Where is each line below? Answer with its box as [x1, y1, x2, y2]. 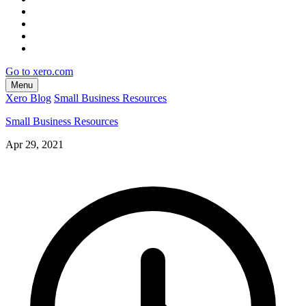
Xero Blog [5, 92, 51, 104]
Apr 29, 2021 [5, 138, 64, 150]
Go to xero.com [5, 65, 73, 77]
